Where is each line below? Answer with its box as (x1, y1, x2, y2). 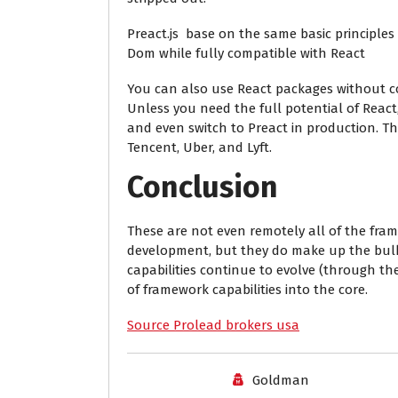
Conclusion (127, 169, 278, 205)
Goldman (251, 372, 309, 388)
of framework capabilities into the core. (127, 282, 368, 298)
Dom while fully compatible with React (127, 45, 365, 61)
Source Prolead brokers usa (127, 317, 299, 333)
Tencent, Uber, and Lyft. (127, 139, 275, 155)
